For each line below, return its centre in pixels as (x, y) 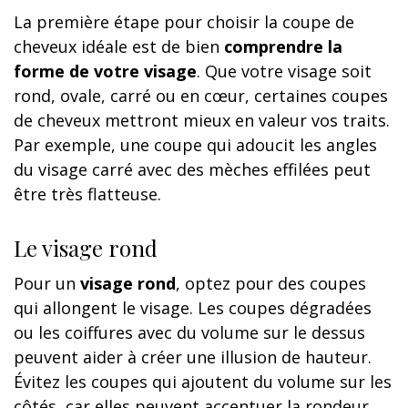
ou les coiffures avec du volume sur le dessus (189, 333)
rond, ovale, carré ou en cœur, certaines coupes (201, 96)
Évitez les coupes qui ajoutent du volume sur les (203, 382)
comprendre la (283, 47)
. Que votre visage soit (284, 71)
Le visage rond (86, 248)
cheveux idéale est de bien (119, 47)
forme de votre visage (105, 71)
